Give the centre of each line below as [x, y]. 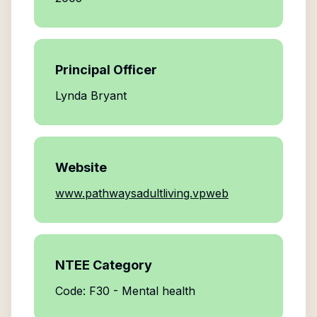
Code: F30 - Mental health [125, 291]
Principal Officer [106, 70]
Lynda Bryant [91, 96]
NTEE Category [104, 265]
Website [81, 167]
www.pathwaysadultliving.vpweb [142, 193]
